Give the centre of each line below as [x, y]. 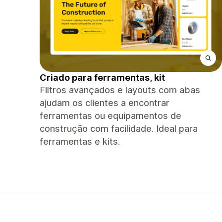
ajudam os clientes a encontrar [105, 103]
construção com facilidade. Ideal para [119, 129]
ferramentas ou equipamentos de [111, 116]
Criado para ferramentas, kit [102, 78]
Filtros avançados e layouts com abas [120, 90]
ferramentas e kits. [80, 141]
